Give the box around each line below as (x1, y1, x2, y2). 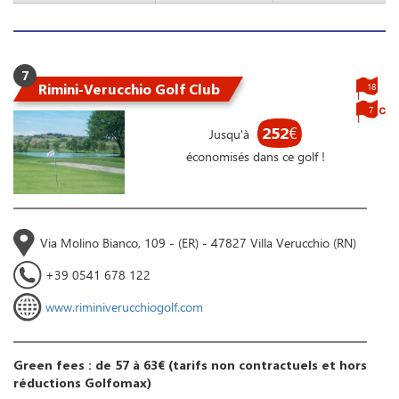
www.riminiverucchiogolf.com (45, 297, 203, 315)
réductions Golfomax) (13, 373, 151, 391)
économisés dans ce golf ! (185, 148, 325, 165)
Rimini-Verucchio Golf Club (38, 79, 220, 99)
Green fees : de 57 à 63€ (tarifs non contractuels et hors (13, 355, 367, 373)
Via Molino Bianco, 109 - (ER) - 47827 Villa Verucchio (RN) (40, 233, 356, 251)
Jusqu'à (208, 126, 253, 142)
